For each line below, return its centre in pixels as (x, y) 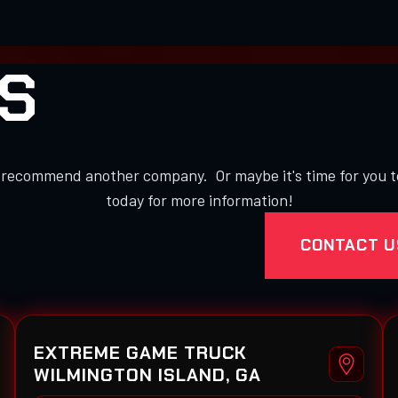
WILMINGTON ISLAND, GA (147, 374)
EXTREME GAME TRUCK (140, 352)
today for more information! (199, 199)
